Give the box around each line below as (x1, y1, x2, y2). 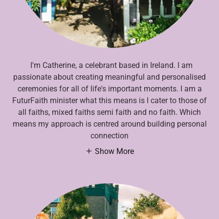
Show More (95, 146, 134, 156)
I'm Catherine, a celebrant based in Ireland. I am (26, 61, 193, 70)
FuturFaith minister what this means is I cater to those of (12, 96, 207, 106)
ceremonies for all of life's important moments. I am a (17, 84, 202, 94)
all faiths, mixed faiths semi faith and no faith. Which (18, 108, 201, 117)
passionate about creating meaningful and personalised (13, 72, 206, 82)
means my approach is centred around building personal (12, 119, 207, 129)
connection (90, 131, 129, 141)
